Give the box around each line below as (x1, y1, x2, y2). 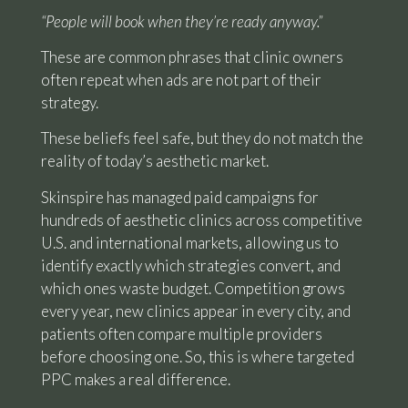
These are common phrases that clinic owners (40, 46, 343, 66)
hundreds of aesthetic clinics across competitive (40, 209, 362, 229)
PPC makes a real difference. (40, 369, 233, 389)
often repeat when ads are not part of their (40, 69, 321, 89)
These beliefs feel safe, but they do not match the (40, 128, 363, 148)
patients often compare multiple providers (40, 323, 322, 343)
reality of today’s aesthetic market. (40, 151, 271, 171)
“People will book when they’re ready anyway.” (40, 11, 322, 31)
